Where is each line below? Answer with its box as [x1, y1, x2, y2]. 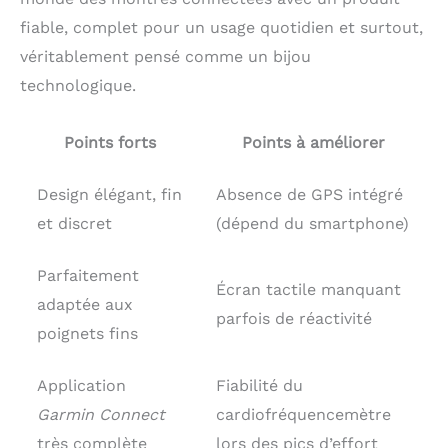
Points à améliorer [242, 133, 385, 153]
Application [37, 376, 126, 396]
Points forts [64, 133, 156, 153]
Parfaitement [37, 266, 139, 286]
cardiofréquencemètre [216, 405, 391, 425]
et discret [37, 214, 112, 234]
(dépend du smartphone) [216, 214, 409, 234]
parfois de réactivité [216, 309, 372, 329]
